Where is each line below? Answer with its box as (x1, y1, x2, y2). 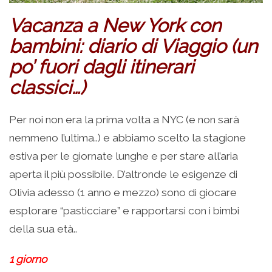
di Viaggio (140, 35, 226, 58)
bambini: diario (9, 35, 140, 58)
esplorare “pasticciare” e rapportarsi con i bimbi (9, 205, 239, 217)
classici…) (9, 76, 85, 99)
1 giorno (9, 253, 47, 266)
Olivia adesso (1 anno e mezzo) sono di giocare (9, 186, 237, 199)
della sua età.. (9, 223, 77, 236)
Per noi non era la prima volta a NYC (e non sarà (9, 114, 239, 126)
